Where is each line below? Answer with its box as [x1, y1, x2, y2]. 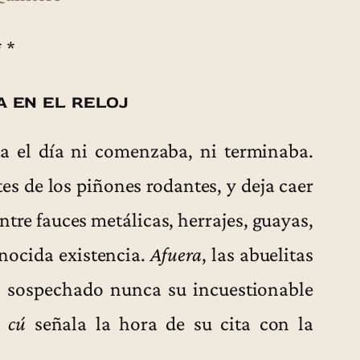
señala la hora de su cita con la [26, 311, 313, 334]
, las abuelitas [201, 242, 313, 265]
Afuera [150, 242, 202, 265]
